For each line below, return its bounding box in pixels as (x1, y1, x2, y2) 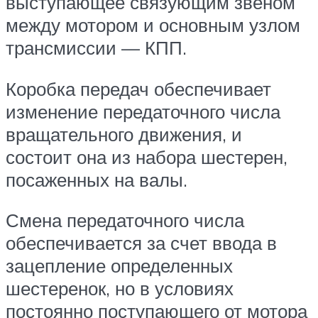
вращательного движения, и (6, 122, 242, 146)
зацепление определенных (6, 254, 233, 278)
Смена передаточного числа (6, 209, 244, 232)
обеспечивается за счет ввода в (6, 231, 277, 255)
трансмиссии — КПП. (6, 36, 187, 60)
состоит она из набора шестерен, (6, 145, 287, 168)
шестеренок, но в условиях (6, 277, 234, 300)
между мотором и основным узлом (6, 13, 300, 37)
